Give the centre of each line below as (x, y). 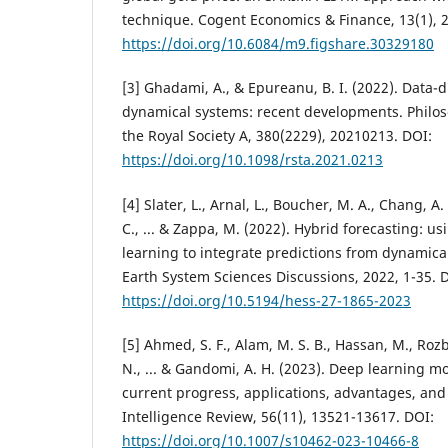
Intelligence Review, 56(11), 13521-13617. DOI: (278, 416)
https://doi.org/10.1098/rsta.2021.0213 (252, 160)
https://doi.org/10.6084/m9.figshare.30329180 (278, 44)
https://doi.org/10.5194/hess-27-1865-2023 (266, 300)
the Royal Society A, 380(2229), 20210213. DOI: (277, 136)
